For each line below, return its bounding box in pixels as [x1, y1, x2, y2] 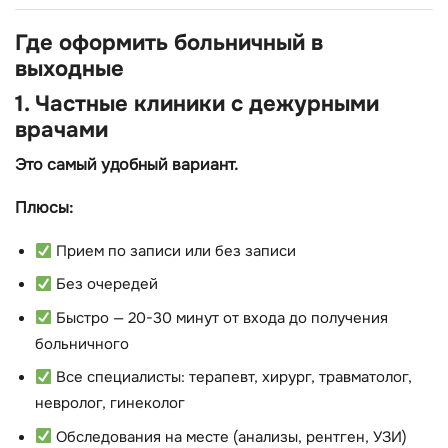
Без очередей [51, 275, 158, 295]
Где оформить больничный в [15, 27, 323, 57]
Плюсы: [15, 197, 73, 219]
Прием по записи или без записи [51, 242, 296, 262]
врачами [15, 114, 108, 144]
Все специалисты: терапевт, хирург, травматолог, [51, 368, 412, 388]
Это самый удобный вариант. [15, 153, 238, 175]
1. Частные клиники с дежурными [15, 88, 379, 118]
